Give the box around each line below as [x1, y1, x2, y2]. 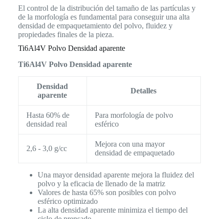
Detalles [131, 86, 157, 95]
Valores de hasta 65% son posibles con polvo [37, 188, 176, 197]
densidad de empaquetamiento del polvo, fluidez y [18, 21, 173, 30]
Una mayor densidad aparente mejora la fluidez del [37, 170, 194, 179]
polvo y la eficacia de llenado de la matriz [37, 179, 165, 188]
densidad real [26, 119, 67, 128]
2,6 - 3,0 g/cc [26, 144, 67, 153]
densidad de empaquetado [94, 148, 175, 157]
